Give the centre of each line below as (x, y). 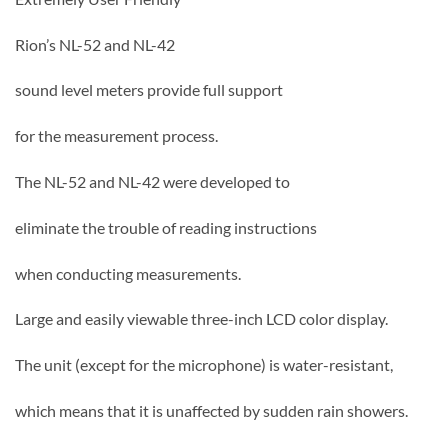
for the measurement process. (116, 136)
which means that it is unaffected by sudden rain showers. (211, 410)
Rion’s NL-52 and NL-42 (95, 44)
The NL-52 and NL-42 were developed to (152, 181)
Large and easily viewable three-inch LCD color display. (201, 319)
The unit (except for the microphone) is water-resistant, (204, 365)
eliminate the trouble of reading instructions (166, 227)
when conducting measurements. (128, 273)
